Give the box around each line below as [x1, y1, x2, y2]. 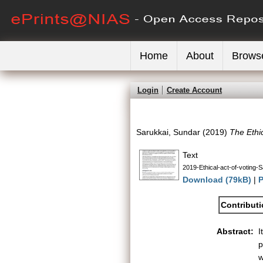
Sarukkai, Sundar [136, 127, 200, 137]
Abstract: [217, 227, 254, 236]
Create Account [167, 86, 222, 95]
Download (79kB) [183, 175, 251, 184]
